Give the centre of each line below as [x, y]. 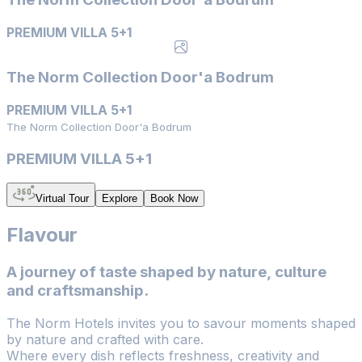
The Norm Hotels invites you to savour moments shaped [181, 323]
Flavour [42, 235]
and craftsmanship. [78, 291]
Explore [120, 199]
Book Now [174, 199]
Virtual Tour [62, 199]
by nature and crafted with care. [105, 339]
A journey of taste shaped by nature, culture [166, 272]
